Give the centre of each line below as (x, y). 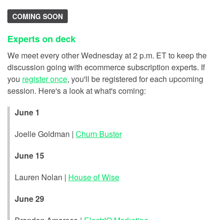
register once (45, 79)
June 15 (29, 155)
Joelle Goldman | (45, 134)
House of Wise (94, 177)
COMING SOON (38, 16)
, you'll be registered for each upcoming (135, 79)
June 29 (29, 198)
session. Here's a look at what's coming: (77, 90)
